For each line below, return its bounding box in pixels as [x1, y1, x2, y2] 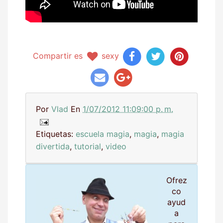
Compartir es [33, 51, 86, 61]
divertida [36, 141, 70, 151]
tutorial [74, 141, 101, 151]
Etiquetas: [36, 128, 76, 139]
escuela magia [76, 128, 129, 139]
